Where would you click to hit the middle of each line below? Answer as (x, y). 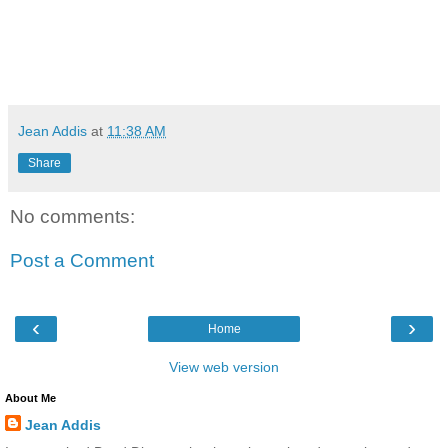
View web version (224, 367)
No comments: (72, 217)
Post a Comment (82, 260)
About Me (30, 398)
